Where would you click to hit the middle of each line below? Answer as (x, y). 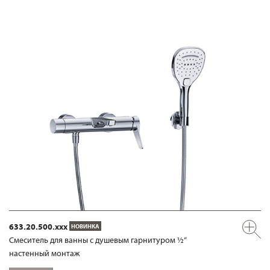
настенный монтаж (44, 253)
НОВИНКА (85, 226)
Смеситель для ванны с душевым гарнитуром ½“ (98, 240)
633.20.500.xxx (38, 227)
